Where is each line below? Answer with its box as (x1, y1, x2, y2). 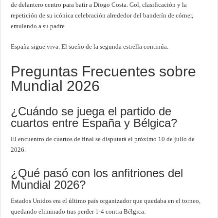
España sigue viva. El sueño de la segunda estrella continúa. (11, 43, 169, 51)
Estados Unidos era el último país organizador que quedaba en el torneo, (11, 197, 201, 205)
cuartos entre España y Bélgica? (11, 116, 178, 130)
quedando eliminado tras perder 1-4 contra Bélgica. (11, 208, 146, 216)
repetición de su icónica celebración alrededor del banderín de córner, (11, 12, 194, 19)
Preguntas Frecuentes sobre (11, 63, 197, 80)
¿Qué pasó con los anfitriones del (11, 166, 183, 180)
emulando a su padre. (11, 22, 67, 30)
